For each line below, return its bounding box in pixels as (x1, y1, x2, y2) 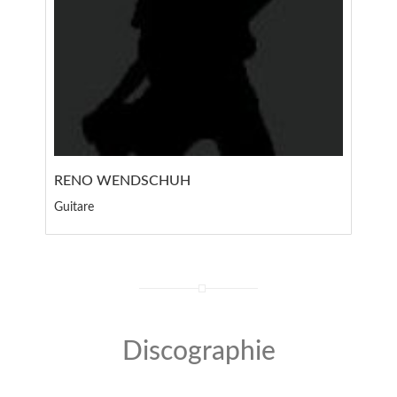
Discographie (121, 339, 276, 366)
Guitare (54, 201, 95, 214)
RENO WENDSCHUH (54, 174, 191, 189)
